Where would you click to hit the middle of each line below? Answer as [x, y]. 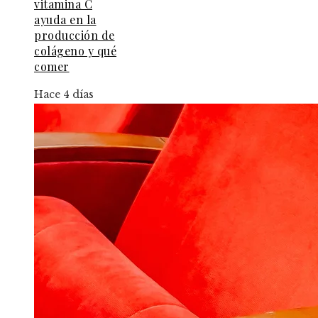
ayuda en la [65, 19]
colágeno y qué [75, 50]
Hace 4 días [64, 94]
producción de [75, 35]
